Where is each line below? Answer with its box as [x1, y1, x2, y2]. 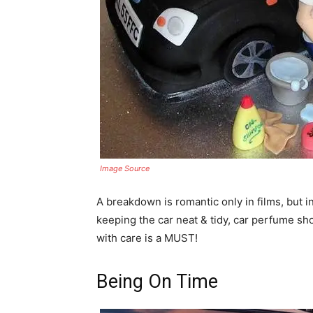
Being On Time [96, 270, 218, 293]
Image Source [100, 163, 150, 173]
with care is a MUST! [96, 231, 198, 245]
